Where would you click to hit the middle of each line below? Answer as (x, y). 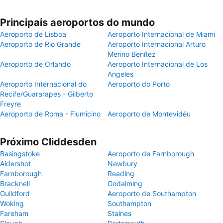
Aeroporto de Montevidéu (149, 114)
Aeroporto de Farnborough (151, 154)
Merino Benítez (132, 54)
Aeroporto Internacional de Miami (161, 34)
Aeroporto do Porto (139, 84)
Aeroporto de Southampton (152, 193)
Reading (121, 173)
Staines (119, 213)
